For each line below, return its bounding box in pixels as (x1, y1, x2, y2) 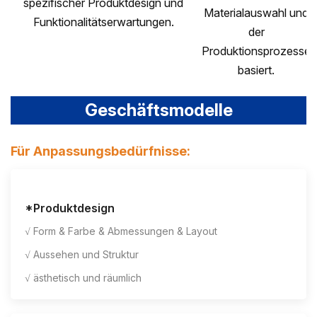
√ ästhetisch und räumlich (25, 272, 142, 284)
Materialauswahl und (204, 6, 309, 21)
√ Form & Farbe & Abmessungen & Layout (25, 225, 217, 238)
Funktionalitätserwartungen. (33, 15, 174, 30)
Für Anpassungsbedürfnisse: (11, 144, 190, 159)
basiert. (238, 63, 275, 78)
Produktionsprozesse (202, 44, 311, 59)
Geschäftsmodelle (84, 100, 233, 121)
